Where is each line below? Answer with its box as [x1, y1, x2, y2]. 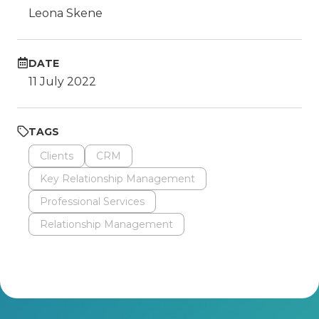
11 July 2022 [28, 75, 96, 88]
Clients [40, 150, 73, 162]
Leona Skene [28, 6, 103, 20]
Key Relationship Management [40, 172, 195, 185]
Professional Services [40, 195, 145, 208]
